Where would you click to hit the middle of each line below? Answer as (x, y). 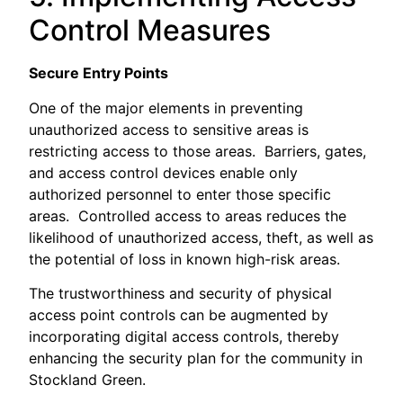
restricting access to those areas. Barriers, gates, (198, 151)
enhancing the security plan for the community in (196, 358)
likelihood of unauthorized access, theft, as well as (201, 237)
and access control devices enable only (164, 172)
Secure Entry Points (99, 73)
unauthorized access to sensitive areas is (169, 129)
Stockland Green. (88, 380)
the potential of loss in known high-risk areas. (189, 259)
